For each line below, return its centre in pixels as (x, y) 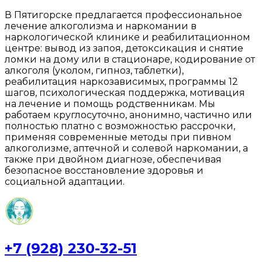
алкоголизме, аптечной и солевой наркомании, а (126, 148)
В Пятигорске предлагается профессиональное (123, 15)
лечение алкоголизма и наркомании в (101, 26)
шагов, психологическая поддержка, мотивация (125, 93)
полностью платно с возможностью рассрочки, (120, 126)
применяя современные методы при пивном (118, 137)
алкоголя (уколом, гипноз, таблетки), (94, 70)
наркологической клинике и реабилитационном (127, 37)
